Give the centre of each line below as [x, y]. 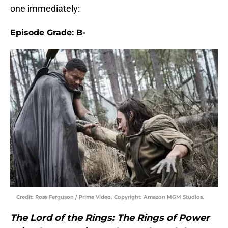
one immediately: [45, 9]
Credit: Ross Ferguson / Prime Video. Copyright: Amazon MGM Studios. [110, 197]
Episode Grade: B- [48, 33]
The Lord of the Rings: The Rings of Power [110, 218]
